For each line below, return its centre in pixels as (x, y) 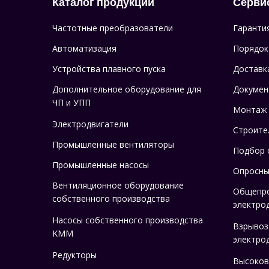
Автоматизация (84, 49)
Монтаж (250, 110)
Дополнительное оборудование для (127, 89)
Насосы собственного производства (128, 220)
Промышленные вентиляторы (113, 145)
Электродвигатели (90, 124)
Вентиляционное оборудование (118, 186)
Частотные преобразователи (113, 28)
